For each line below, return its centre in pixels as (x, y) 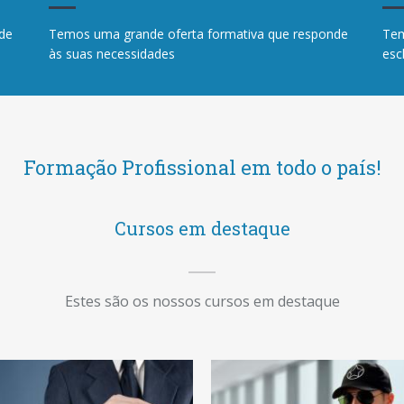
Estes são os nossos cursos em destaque (202, 301)
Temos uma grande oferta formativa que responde (198, 34)
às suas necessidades (112, 54)
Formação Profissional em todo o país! (202, 167)
